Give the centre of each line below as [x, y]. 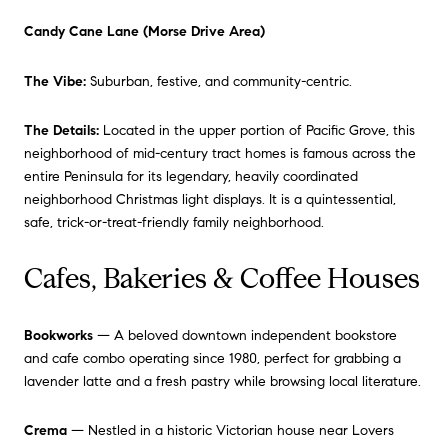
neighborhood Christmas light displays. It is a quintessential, [210, 200]
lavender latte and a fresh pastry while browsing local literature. [222, 381]
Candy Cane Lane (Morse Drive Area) [144, 32]
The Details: [61, 131]
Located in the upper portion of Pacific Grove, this [257, 131]
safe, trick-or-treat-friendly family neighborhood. [174, 223]
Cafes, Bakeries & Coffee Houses [222, 279]
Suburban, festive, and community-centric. [219, 81]
